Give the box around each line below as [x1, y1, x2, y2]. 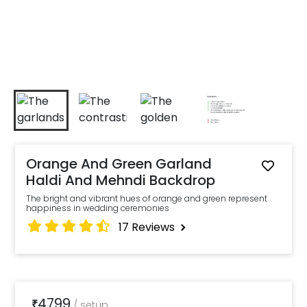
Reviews [129, 219, 178, 235]
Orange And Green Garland [26, 154, 212, 173]
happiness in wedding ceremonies [26, 202, 170, 214]
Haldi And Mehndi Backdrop [26, 171, 216, 190]
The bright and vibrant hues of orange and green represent [26, 193, 268, 204]
